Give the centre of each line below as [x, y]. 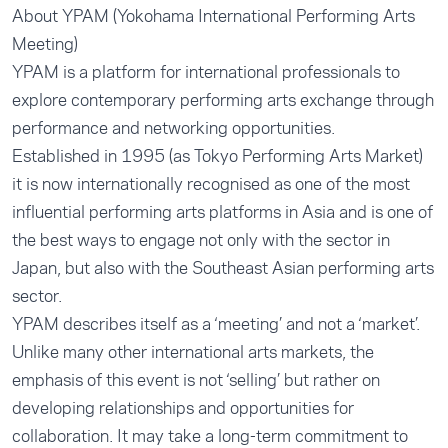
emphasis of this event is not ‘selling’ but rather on [196, 380]
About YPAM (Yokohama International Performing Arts [213, 16]
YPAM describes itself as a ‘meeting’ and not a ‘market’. [216, 324]
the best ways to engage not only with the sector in [201, 240]
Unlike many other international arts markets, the [193, 352]
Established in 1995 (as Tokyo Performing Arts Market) [217, 156]
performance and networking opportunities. [173, 128]
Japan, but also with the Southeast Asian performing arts [223, 268]
